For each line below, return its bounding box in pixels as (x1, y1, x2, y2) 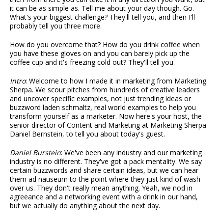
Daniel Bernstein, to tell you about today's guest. (10, 129, 165, 139)
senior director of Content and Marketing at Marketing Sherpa (10, 120, 206, 130)
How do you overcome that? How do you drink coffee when (10, 40, 200, 50)
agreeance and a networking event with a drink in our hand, (10, 192, 198, 202)
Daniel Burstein (10, 148, 61, 158)
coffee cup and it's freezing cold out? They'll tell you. (10, 57, 175, 67)
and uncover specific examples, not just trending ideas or (10, 94, 191, 104)
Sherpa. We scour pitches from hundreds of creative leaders (10, 85, 200, 95)
